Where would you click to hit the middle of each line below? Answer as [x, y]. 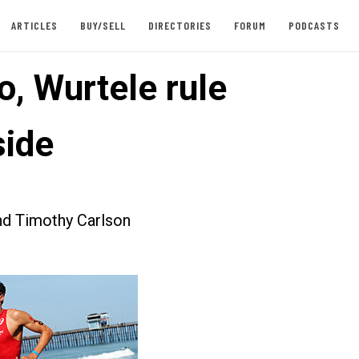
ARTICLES [34, 25]
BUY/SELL [103, 25]
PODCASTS [314, 25]
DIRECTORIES [179, 25]
